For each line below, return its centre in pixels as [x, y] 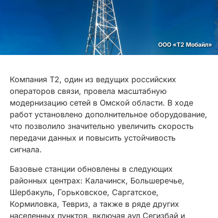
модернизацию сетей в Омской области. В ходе [101, 103]
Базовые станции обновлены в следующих [91, 169]
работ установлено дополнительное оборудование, [109, 115]
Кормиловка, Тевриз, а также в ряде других [94, 204]
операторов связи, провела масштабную [88, 91]
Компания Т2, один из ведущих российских [93, 80]
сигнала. [26, 150]
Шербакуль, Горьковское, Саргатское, [84, 192]
